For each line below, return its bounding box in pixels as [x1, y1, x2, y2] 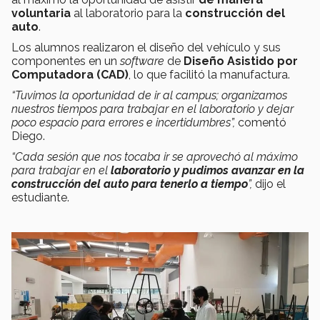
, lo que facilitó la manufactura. [129, 68, 293, 82]
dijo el [252, 177, 286, 191]
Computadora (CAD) [11, 68, 129, 82]
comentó [235, 116, 286, 130]
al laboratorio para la [71, 6, 185, 21]
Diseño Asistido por [184, 54, 298, 69]
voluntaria [11, 6, 71, 21]
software [120, 54, 167, 69]
